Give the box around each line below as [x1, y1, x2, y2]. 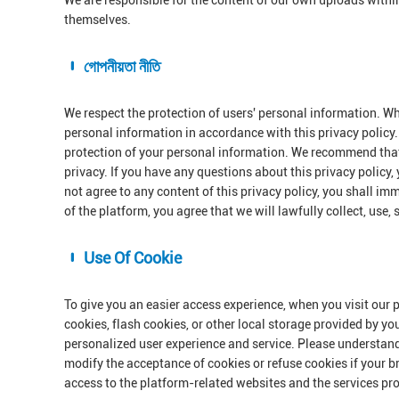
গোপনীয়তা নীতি [80, 57, 160, 76]
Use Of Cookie [80, 248, 182, 267]
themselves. [64, 12, 131, 27]
